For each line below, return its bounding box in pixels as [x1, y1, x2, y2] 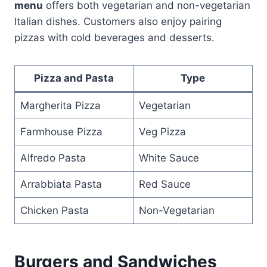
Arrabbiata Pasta [20, 178, 102, 190]
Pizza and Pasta [34, 72, 114, 84]
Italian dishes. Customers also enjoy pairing [14, 15, 222, 27]
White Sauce [138, 151, 199, 164]
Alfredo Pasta [20, 151, 86, 164]
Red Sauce [138, 178, 191, 190]
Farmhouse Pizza [20, 125, 103, 138]
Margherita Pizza [20, 99, 101, 111]
